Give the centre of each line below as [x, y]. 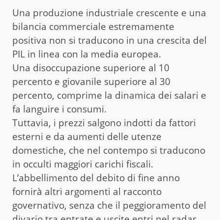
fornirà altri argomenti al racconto [87, 192]
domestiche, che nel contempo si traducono [109, 151]
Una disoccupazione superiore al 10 [91, 68]
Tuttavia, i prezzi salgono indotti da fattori [104, 123]
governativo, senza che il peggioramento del [109, 206]
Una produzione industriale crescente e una [109, 13]
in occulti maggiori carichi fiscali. [83, 164]
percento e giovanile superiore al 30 [91, 82]
